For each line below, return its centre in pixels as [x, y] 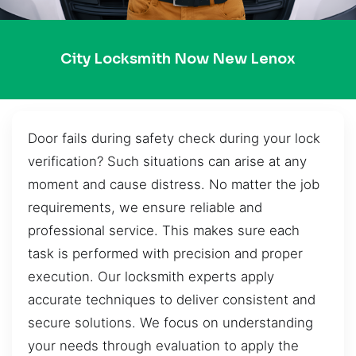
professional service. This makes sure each [164, 230]
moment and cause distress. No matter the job [174, 184]
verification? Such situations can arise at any [167, 161]
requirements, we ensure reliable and [145, 207]
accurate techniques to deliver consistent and [172, 299]
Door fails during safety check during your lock [174, 138]
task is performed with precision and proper [165, 253]
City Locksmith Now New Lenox [178, 59]
